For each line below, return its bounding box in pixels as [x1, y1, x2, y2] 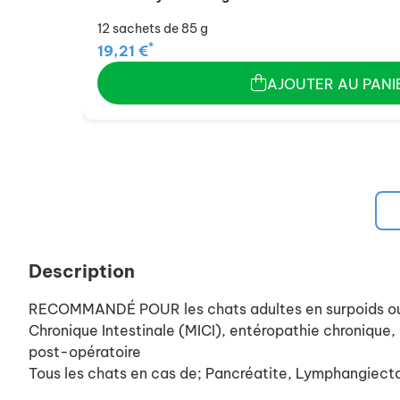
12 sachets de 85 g [97, 21, 208, 37]
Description [29, 260, 135, 282]
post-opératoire [29, 343, 141, 361]
